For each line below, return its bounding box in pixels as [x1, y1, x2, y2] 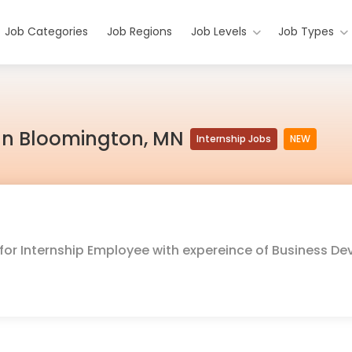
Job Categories [5, 24, 89, 39]
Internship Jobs [196, 132, 271, 145]
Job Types [278, 24, 335, 39]
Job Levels [191, 24, 247, 39]
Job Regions [107, 24, 173, 39]
